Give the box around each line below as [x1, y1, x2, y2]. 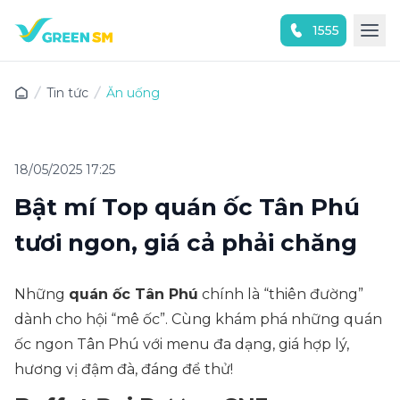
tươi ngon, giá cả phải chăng [14, 229, 357, 257]
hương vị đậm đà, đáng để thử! [14, 361, 233, 378]
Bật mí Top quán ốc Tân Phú [14, 193, 360, 221]
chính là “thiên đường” [198, 286, 363, 303]
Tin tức [46, 85, 88, 101]
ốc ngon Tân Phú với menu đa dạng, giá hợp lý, [14, 336, 349, 353]
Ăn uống [106, 85, 160, 101]
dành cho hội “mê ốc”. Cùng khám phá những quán [14, 311, 382, 328]
